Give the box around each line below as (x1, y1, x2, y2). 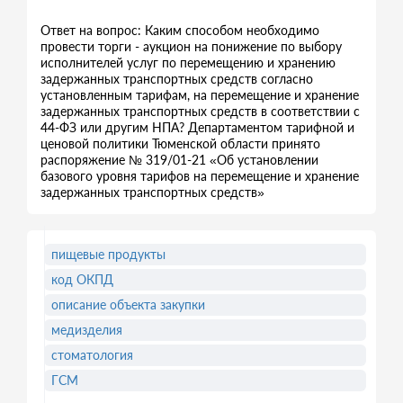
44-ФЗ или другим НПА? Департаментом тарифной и (40, 120, 354, 135)
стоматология (51, 347, 133, 363)
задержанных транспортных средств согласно (40, 71, 313, 86)
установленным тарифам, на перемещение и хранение (40, 87, 359, 103)
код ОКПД (51, 272, 113, 287)
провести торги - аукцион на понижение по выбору (40, 39, 342, 54)
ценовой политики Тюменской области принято (40, 136, 320, 151)
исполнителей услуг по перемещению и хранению (40, 55, 336, 70)
